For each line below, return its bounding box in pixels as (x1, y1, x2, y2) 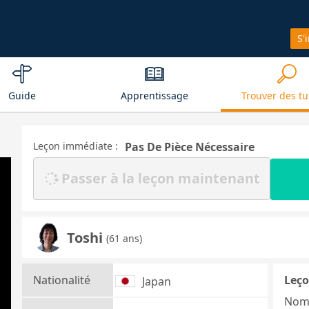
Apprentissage (121, 89, 188, 102)
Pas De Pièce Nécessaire (125, 139, 255, 154)
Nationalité (33, 272, 90, 288)
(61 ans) (106, 231, 142, 245)
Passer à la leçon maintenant (61, 169, 260, 188)
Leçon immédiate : (33, 139, 118, 152)
